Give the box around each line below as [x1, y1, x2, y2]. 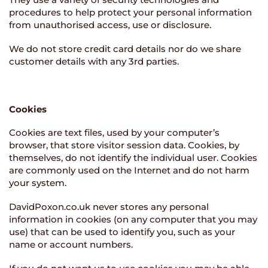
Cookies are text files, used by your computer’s [9, 127, 220, 139]
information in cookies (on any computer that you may [9, 214, 257, 225]
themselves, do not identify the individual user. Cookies [9, 152, 257, 164]
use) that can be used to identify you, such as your [9, 226, 235, 237]
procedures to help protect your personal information [9, 7, 252, 19]
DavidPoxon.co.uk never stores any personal [9, 201, 209, 212]
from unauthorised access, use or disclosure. [9, 19, 211, 31]
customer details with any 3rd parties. [9, 56, 179, 67]
